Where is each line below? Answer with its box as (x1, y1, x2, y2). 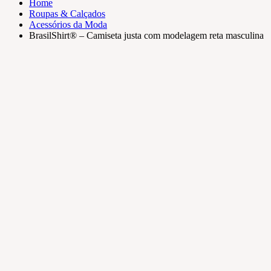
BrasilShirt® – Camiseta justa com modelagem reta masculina (29, 30, 264, 41)
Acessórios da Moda (29, 19, 107, 30)
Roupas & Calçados (29, 8, 105, 19)
